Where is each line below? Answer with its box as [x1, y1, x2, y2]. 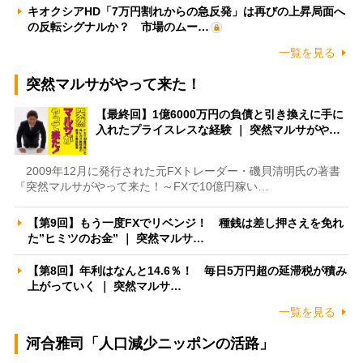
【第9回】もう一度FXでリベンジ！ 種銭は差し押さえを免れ [27, 216, 344, 229]
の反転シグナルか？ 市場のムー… [27, 19, 209, 33]
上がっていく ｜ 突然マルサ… [27, 279, 181, 293]
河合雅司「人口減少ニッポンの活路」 [25, 335, 274, 352]
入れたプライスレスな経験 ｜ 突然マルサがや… [95, 122, 340, 136]
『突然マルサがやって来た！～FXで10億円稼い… [14, 179, 269, 193]
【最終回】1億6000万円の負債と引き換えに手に [95, 107, 344, 121]
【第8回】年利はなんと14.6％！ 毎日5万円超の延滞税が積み [27, 263, 347, 277]
